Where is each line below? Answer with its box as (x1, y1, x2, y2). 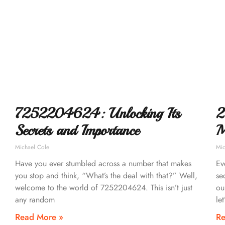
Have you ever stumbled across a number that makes (15, 158, 191, 170)
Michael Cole (15, 143, 49, 152)
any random (15, 194, 55, 206)
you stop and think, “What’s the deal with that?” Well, (15, 170, 197, 182)
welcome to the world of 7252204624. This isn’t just (15, 182, 192, 194)
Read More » (15, 211, 63, 223)
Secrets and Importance (15, 121, 139, 140)
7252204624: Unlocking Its (15, 104, 180, 123)
